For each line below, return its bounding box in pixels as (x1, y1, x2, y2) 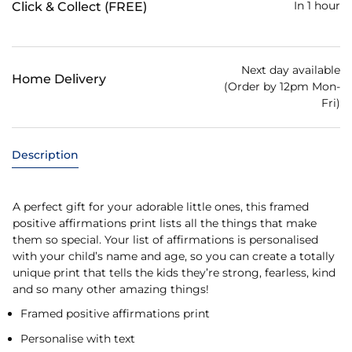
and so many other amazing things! (13, 281, 209, 296)
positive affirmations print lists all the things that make (13, 215, 317, 230)
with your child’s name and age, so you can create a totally (13, 248, 335, 263)
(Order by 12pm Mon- (224, 79, 340, 93)
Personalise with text (20, 331, 135, 346)
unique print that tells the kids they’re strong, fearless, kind (13, 265, 335, 280)
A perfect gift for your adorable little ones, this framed (13, 199, 309, 214)
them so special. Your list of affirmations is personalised (13, 232, 318, 247)
